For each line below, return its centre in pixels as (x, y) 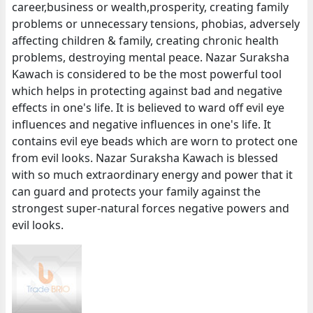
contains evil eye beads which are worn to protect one (155, 141)
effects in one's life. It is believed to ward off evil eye (148, 108)
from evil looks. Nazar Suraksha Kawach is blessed (145, 158)
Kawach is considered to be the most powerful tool (147, 74)
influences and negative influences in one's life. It (142, 124)
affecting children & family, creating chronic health (146, 41)
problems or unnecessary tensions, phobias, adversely (156, 24)
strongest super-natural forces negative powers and (151, 208)
